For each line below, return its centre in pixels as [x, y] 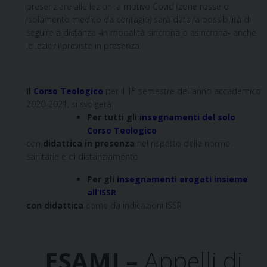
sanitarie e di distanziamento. [83, 156]
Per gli [102, 179]
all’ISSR [102, 192]
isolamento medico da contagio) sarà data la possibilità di [139, 19]
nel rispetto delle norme [184, 143]
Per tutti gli [113, 117]
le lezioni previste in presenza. [84, 45]
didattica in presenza [90, 143]
